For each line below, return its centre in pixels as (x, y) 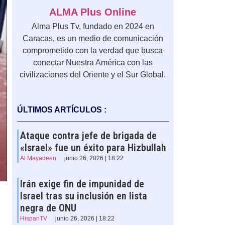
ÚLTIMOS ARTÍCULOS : (62, 110)
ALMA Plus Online (93, 12)
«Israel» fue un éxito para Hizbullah (93, 148)
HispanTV (33, 219)
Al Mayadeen (38, 158)
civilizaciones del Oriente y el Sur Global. (93, 75)
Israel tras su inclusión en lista (83, 196)
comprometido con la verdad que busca (93, 51)
